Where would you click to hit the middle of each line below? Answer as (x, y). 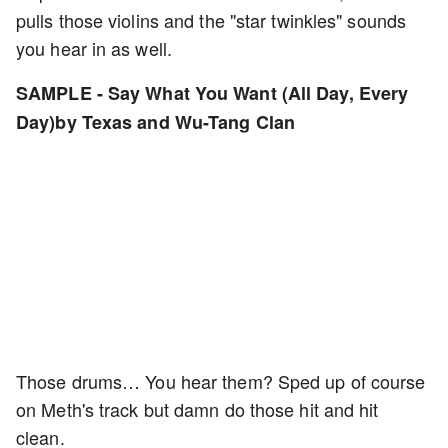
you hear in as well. (94, 48)
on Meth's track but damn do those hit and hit (197, 409)
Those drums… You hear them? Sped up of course (221, 381)
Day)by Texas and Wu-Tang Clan (155, 122)
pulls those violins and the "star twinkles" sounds (211, 20)
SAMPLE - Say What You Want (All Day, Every (212, 93)
